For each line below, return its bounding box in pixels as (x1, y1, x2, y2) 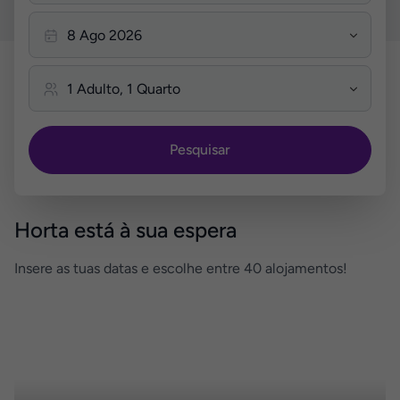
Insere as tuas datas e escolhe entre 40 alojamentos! (14, 260, 347, 277)
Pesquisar (170, 141, 230, 158)
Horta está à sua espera (14, 217, 237, 243)
